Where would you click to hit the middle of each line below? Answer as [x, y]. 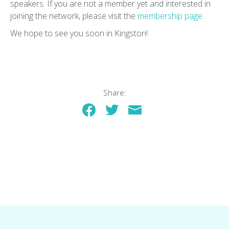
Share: [114, 92]
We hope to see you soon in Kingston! [79, 33]
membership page [170, 16]
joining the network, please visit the [74, 16]
